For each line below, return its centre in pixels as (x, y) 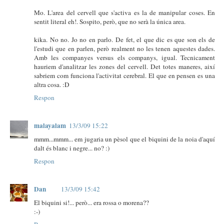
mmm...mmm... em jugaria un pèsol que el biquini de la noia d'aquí (124, 139)
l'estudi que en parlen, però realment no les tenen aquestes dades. (124, 48)
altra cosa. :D (52, 84)
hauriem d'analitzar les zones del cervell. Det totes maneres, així (124, 66)
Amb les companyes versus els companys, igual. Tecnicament (124, 57)
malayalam (50, 125)
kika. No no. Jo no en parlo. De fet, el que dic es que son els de (124, 39)
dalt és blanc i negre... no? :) (72, 148)
